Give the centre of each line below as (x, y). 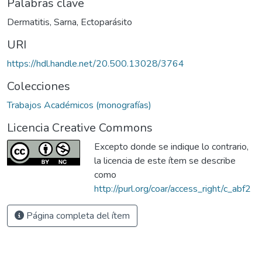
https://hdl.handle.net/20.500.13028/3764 (96, 63)
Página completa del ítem (77, 216)
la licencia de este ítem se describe (165, 161)
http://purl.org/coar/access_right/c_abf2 (173, 189)
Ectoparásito (106, 22)
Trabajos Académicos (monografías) (79, 105)
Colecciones (39, 86)
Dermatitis (28, 22)
